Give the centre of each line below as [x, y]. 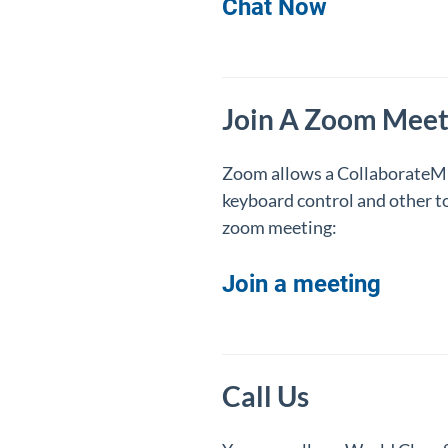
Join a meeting [301, 284]
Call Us [265, 396]
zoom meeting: [279, 227]
